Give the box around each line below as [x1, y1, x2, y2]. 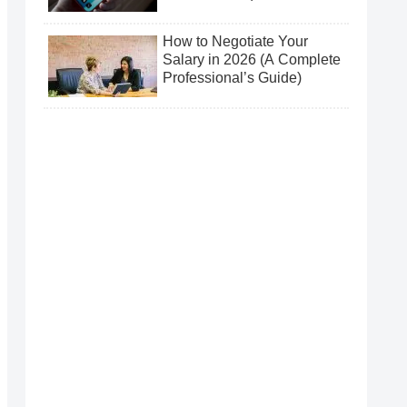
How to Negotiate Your [163, 33, 308, 49]
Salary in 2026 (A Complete [163, 51, 341, 67]
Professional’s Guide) [163, 69, 302, 85]
